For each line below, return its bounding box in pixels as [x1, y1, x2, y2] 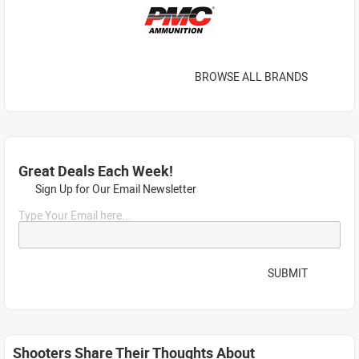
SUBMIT [268, 264, 308, 280]
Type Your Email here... [18, 208, 131, 223]
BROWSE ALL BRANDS [195, 68, 308, 84]
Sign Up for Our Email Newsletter [33, 181, 196, 196]
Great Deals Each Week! [18, 161, 173, 180]
